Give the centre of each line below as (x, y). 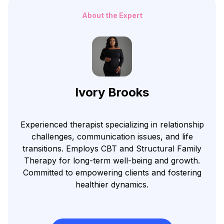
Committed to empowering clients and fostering (112, 172)
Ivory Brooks (112, 92)
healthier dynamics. (112, 184)
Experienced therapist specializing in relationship (112, 124)
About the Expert (112, 15)
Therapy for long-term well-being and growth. (112, 160)
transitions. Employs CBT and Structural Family (112, 148)
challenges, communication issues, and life (112, 136)
